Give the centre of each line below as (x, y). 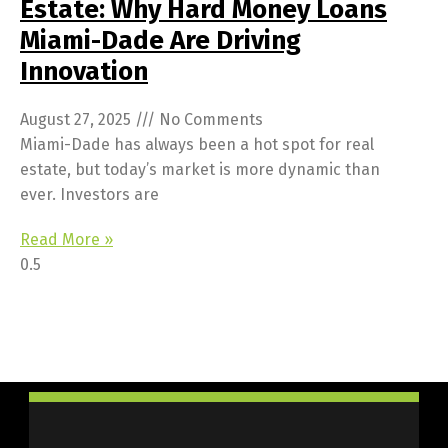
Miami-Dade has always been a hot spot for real (197, 145)
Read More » (66, 240)
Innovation (84, 72)
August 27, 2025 (77, 120)
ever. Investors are (89, 195)
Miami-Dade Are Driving (160, 41)
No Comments (209, 120)
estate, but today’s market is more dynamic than (200, 170)
